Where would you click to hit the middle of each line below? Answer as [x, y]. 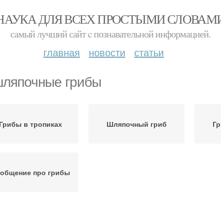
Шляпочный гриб [136, 124]
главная [62, 52]
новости [107, 52]
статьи [149, 52]
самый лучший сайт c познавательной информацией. [110, 34]
